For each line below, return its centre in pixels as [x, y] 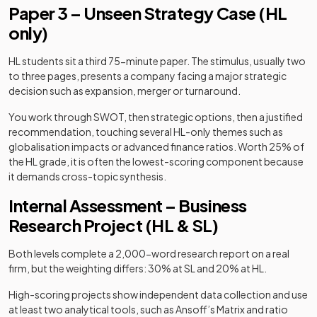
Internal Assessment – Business [128, 205]
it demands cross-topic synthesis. [87, 176]
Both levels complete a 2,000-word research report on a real [149, 253]
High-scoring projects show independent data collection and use [158, 294]
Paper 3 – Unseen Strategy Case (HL [148, 13]
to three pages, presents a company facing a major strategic [148, 76]
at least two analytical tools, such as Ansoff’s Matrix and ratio [148, 309]
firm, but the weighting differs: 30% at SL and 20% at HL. [138, 268]
